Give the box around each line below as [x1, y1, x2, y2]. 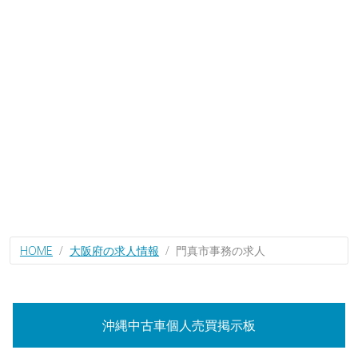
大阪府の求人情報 [70, 243, 159, 258]
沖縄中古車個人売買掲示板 [102, 316, 256, 334]
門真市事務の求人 [176, 243, 265, 258]
